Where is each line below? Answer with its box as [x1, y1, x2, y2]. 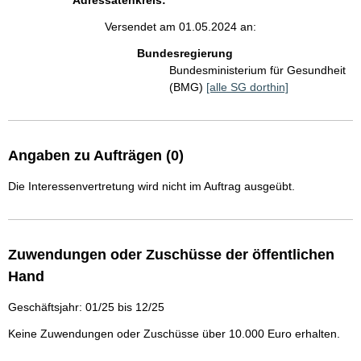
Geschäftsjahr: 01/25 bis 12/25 [8, 301, 164, 313]
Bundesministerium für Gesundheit [169, 64, 346, 77]
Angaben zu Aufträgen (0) [8, 147, 184, 164]
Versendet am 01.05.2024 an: [105, 20, 256, 33]
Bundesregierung [137, 47, 233, 60]
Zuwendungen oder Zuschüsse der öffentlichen [8, 247, 334, 263]
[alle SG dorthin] [206, 81, 288, 93]
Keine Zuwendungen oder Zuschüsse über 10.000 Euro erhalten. [8, 327, 340, 340]
